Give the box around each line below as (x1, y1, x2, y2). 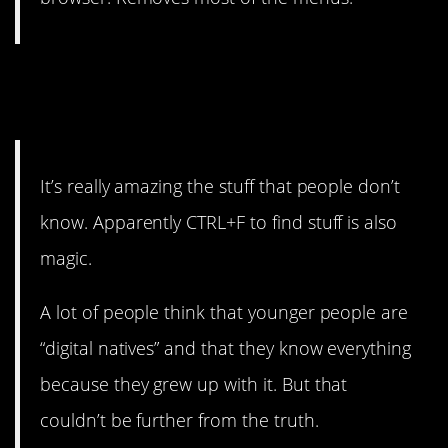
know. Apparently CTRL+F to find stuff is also (40, 209, 398, 234)
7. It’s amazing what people (15, 58, 397, 102)
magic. (40, 245, 92, 270)
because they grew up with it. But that (40, 371, 348, 396)
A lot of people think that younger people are (40, 299, 409, 324)
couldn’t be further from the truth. (40, 407, 319, 432)
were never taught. (15, 91, 279, 135)
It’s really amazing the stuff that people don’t (40, 173, 401, 198)
